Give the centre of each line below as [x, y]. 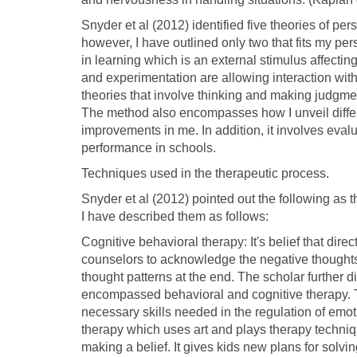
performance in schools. [149, 148]
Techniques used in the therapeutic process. [205, 174]
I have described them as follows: [175, 217]
